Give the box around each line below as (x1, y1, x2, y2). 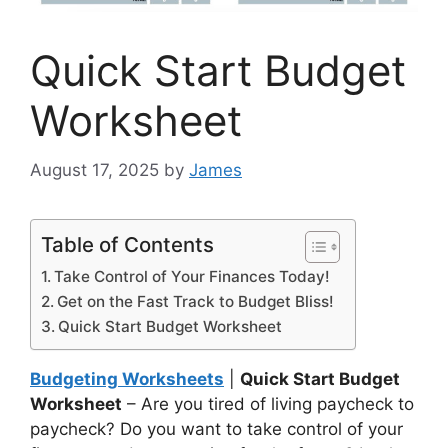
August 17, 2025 (30, 159, 159, 180)
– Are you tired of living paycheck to (122, 393, 414, 414)
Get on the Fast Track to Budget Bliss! (57, 291, 335, 311)
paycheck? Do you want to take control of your (30, 418, 403, 439)
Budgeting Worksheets (30, 368, 224, 389)
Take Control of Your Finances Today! (54, 266, 331, 286)
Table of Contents (41, 231, 214, 257)
